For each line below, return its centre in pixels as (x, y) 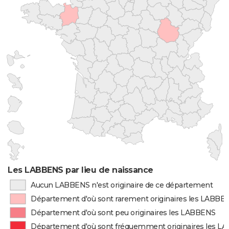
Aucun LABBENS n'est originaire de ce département (122, 185)
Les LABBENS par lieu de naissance (81, 170)
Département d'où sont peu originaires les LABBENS (123, 213)
